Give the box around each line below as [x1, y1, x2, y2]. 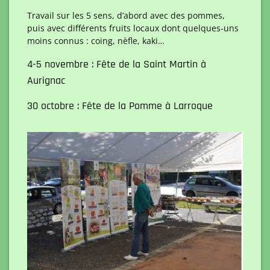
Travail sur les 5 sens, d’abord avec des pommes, [27, 10, 225, 21]
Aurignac [27, 74, 65, 87]
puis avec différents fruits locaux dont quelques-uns [27, 22, 239, 34]
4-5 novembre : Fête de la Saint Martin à [27, 57, 206, 71]
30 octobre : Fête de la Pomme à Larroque [27, 99, 213, 113]
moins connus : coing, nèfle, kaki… [27, 35, 165, 46]
